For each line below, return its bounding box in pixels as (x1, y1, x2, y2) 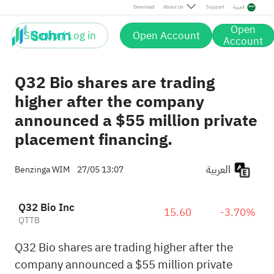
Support (206, 3, 224, 11)
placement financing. (14, 127, 172, 152)
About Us (163, 3, 183, 11)
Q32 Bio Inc (18, 200, 75, 216)
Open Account (132, 28, 200, 43)
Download (133, 3, 155, 11)
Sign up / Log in (24, 28, 97, 43)
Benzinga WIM (14, 163, 70, 177)
